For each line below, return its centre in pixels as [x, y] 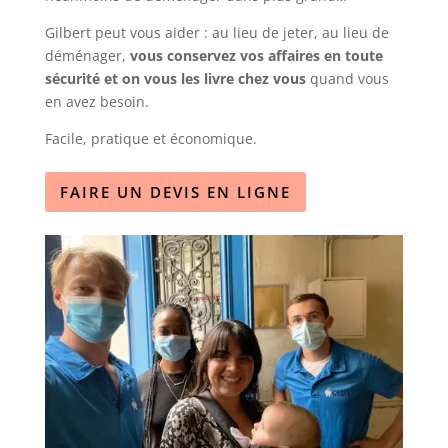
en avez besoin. [96, 101]
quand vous [347, 78]
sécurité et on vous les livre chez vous [175, 78]
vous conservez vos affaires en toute [256, 55]
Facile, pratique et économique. [150, 138]
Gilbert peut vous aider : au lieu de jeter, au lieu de [216, 32]
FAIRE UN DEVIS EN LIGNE [175, 191]
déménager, [87, 55]
